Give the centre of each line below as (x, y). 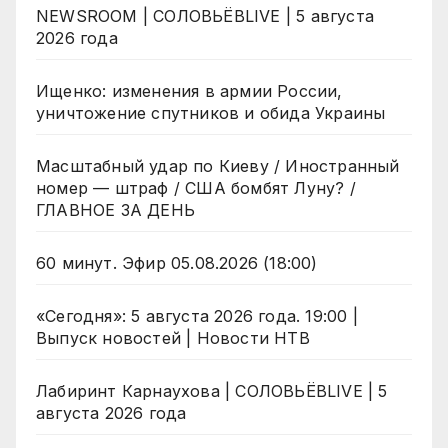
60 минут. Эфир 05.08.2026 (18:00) (177, 263)
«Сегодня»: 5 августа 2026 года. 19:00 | (197, 316)
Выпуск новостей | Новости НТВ (173, 338)
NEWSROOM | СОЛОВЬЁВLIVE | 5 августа (205, 16)
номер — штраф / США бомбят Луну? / (196, 188)
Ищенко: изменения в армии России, (189, 91)
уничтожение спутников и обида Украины (211, 113)
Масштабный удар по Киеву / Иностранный (218, 166)
